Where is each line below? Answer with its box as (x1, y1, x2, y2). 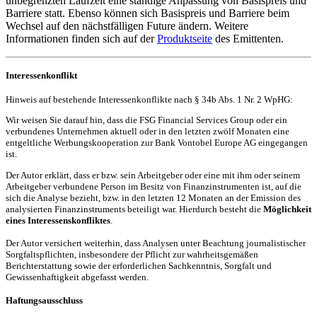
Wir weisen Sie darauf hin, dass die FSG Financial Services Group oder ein (6, 115, 287, 126)
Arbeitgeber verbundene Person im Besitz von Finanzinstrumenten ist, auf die (6, 180, 301, 192)
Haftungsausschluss (6, 295, 83, 306)
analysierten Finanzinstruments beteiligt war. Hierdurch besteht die (6, 203, 263, 214)
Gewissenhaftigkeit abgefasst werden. (6, 271, 149, 282)
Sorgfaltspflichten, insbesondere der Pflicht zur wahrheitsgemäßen (6, 248, 258, 260)
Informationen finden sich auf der (6, 32, 157, 45)
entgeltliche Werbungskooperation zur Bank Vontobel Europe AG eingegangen (6, 137, 308, 149)
